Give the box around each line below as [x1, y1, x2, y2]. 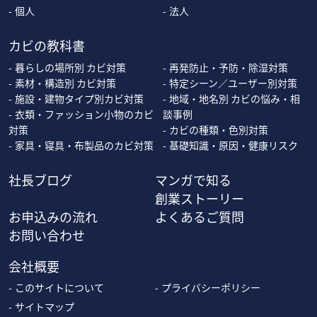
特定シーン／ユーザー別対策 [168, 76, 298, 91]
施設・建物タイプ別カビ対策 [15, 91, 144, 106]
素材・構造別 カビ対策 [15, 76, 116, 91]
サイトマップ [15, 299, 74, 314]
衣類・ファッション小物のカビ [15, 107, 154, 122]
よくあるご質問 [154, 207, 244, 226]
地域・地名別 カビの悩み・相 [168, 91, 300, 106]
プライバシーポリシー [161, 280, 260, 295]
